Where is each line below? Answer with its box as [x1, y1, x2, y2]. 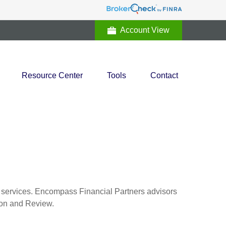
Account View [120, 26, 169, 34]
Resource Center [22, 71, 83, 80]
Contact [150, 71, 178, 80]
